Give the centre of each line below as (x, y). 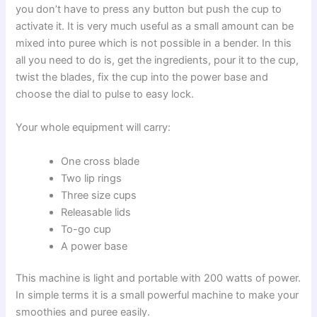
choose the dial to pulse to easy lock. (105, 94)
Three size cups (99, 195)
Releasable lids (96, 212)
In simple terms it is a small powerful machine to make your (157, 295)
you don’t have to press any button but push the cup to (149, 9)
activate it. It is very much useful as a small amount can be (155, 26)
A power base (94, 246)
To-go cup (86, 229)
